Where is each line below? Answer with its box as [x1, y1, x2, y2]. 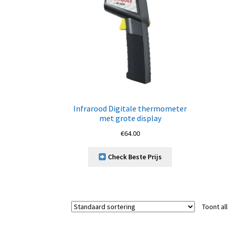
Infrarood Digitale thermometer [73, 103, 187, 113]
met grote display [99, 112, 161, 123]
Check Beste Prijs [106, 152, 162, 162]
